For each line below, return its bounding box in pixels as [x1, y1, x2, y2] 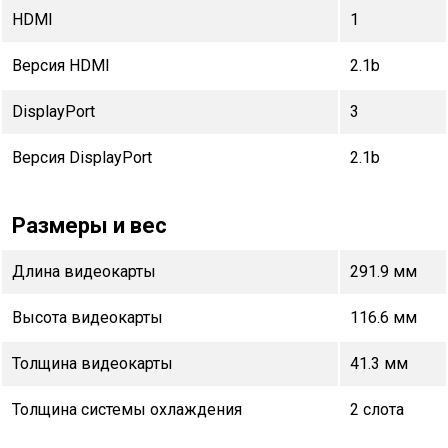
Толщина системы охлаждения [12, 399, 242, 419]
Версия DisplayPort [12, 147, 152, 167]
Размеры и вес [12, 212, 167, 238]
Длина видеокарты [12, 261, 156, 281]
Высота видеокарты [12, 307, 163, 327]
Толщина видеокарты [12, 353, 173, 373]
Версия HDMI [12, 55, 110, 75]
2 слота [350, 399, 404, 419]
